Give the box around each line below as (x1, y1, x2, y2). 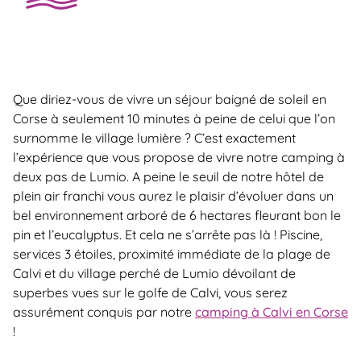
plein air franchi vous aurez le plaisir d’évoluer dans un (13, 187, 334, 204)
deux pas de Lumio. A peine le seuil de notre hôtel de (13, 168, 324, 185)
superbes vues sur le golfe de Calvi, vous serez (13, 284, 288, 301)
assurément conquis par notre (13, 303, 195, 320)
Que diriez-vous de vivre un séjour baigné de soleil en (13, 90, 326, 107)
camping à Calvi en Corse (195, 303, 348, 320)
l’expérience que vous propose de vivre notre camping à (13, 148, 345, 165)
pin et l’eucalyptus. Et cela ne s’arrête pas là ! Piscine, (13, 226, 322, 243)
